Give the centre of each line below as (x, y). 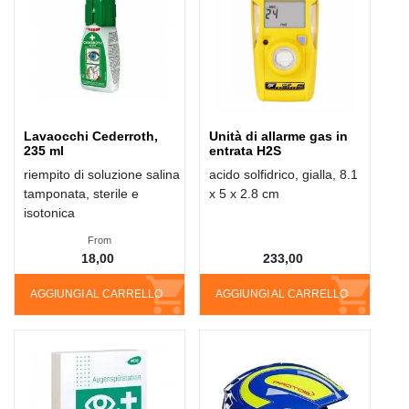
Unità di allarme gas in (279, 136)
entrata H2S (246, 151)
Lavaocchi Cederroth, (91, 136)
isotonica (49, 213)
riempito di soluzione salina (102, 175)
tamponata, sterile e (81, 194)
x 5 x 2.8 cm (245, 194)
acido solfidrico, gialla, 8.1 (284, 175)
